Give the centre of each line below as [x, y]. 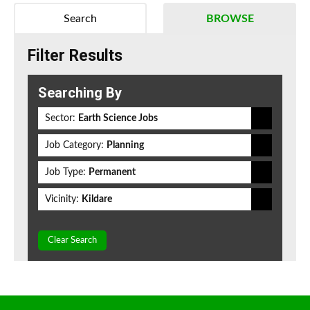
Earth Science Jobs [118, 119]
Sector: [60, 119]
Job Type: [65, 173]
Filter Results [75, 56]
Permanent [112, 173]
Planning [125, 146]
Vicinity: [62, 200]
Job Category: [74, 146]
